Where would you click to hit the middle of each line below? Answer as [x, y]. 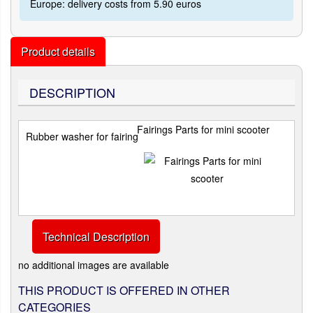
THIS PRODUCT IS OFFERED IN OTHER [124, 290]
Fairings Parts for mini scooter [203, 129]
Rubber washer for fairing [82, 136]
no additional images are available [94, 265]
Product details [58, 51]
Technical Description [96, 236]
